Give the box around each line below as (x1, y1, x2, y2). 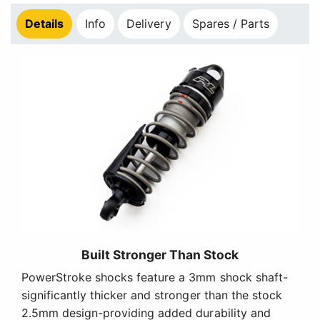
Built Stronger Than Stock (81, 246, 239, 262)
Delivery (126, 16, 171, 31)
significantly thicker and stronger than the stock (21, 287, 282, 302)
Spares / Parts (192, 16, 270, 31)
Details (25, 16, 64, 31)
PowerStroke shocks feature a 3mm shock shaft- (21, 269, 288, 284)
